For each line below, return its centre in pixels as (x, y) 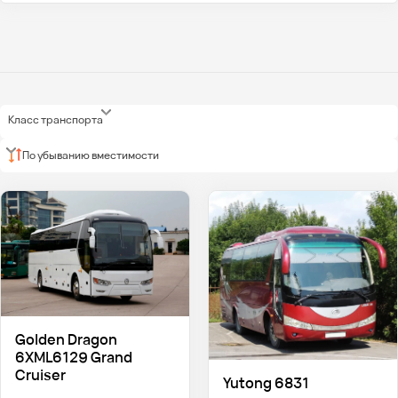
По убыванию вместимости (91, 155)
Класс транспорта (56, 120)
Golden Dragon (66, 340)
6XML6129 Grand (73, 358)
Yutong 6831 (266, 382)
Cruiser (40, 375)
